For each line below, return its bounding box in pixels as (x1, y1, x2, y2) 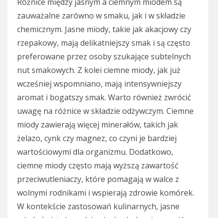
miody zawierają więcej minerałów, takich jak (17, 119, 178, 130)
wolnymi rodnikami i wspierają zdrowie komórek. (17, 187, 194, 199)
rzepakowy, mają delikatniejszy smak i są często (17, 37, 190, 49)
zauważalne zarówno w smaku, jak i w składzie (17, 10, 185, 21)
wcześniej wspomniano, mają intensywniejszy (17, 78, 182, 90)
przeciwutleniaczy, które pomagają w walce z (17, 174, 179, 185)
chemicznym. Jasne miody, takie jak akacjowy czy (17, 24, 191, 35)
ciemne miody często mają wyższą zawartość (17, 160, 179, 171)
